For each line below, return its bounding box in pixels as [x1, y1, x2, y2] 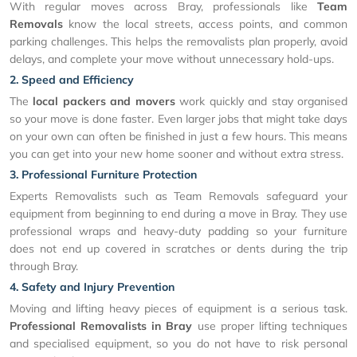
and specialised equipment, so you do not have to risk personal [10, 336, 347, 351]
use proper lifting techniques [192, 319, 348, 334]
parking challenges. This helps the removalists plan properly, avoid [10, 34, 347, 49]
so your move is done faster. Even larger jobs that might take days [10, 112, 347, 127]
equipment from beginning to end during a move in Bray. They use [10, 206, 347, 222]
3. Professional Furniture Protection [10, 167, 197, 182]
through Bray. [10, 259, 78, 274]
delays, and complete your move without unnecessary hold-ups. [10, 52, 334, 67]
